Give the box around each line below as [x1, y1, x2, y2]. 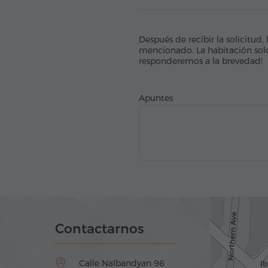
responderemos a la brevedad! [139, 56, 263, 66]
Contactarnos [55, 221, 144, 237]
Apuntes [139, 93, 173, 103]
